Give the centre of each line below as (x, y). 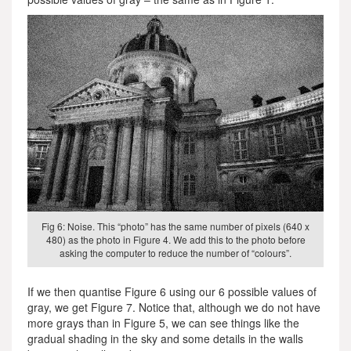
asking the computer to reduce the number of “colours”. (175, 252)
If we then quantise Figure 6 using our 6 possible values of (172, 291)
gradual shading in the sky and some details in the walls (165, 338)
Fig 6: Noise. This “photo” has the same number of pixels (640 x (175, 226)
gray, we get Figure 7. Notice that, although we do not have (174, 307)
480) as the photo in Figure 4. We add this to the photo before (175, 239)
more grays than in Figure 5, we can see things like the (163, 322)
